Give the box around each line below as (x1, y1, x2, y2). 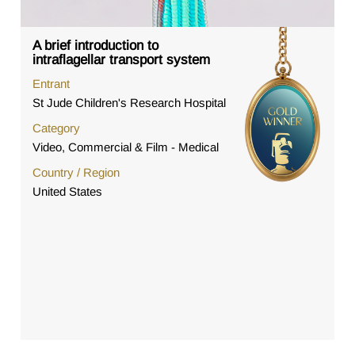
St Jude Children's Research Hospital (32, 96, 227, 110)
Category (32, 121, 81, 136)
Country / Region (32, 166, 120, 180)
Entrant (32, 77, 71, 91)
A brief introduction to (32, 38, 159, 54)
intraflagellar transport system (32, 52, 211, 68)
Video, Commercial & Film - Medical (32, 140, 219, 155)
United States (32, 185, 103, 199)
